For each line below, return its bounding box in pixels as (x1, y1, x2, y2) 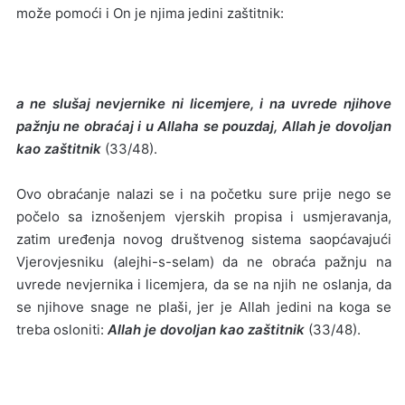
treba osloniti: (15, 320, 108, 338)
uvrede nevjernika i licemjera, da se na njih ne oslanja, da (15, 275, 391, 293)
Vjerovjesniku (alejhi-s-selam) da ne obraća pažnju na (15, 252, 391, 270)
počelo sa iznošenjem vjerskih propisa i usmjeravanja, (15, 207, 391, 225)
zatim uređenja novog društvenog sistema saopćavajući (15, 230, 391, 248)
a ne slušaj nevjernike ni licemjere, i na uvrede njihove (15, 94, 391, 112)
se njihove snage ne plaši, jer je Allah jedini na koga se (15, 297, 391, 316)
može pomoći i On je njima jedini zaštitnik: (15, 4, 284, 22)
